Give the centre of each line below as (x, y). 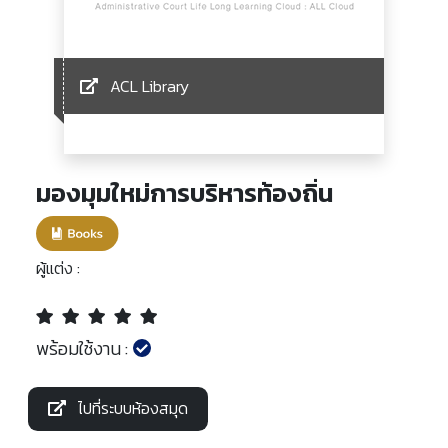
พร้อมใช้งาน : (82, 348)
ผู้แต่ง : (58, 267)
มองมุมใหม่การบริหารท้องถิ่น (184, 193)
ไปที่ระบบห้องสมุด (131, 407)
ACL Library (149, 86)
